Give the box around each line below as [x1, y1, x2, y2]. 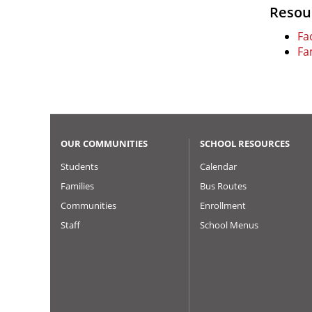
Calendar [200, 160, 237, 173]
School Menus [200, 219, 258, 231]
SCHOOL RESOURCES [200, 137, 290, 150]
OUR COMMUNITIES [61, 137, 148, 150]
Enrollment [200, 199, 246, 212]
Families [61, 180, 94, 192]
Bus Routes [200, 180, 247, 192]
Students [61, 160, 98, 173]
